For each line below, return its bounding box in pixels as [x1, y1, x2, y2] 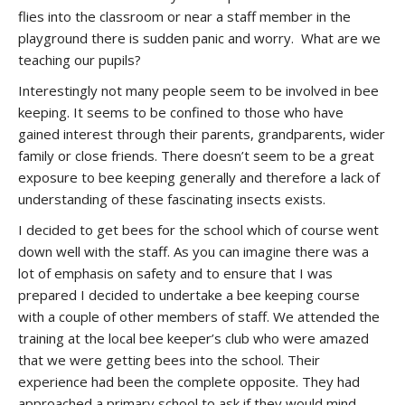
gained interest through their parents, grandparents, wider [18, 125, 385, 143]
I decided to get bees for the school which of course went [18, 221, 379, 239]
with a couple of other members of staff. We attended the [18, 307, 380, 325]
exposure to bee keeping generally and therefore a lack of [18, 168, 380, 186]
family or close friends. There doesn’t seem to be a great [18, 146, 374, 165]
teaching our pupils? [18, 51, 141, 69]
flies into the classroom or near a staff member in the [18, 7, 351, 25]
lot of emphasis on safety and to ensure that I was [18, 264, 333, 282]
